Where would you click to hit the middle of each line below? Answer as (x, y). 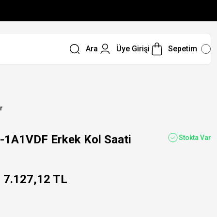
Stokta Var (195, 138)
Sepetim (182, 49)
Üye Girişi (133, 49)
